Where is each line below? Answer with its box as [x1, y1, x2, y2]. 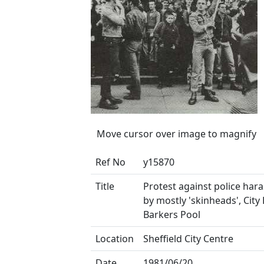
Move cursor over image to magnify [97, 127, 256, 140]
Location [95, 232, 134, 245]
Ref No [95, 156, 126, 169]
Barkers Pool [143, 208, 200, 221]
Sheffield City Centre [143, 232, 233, 245]
